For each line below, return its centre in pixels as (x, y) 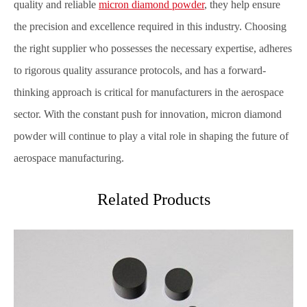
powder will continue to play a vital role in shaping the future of (151, 136)
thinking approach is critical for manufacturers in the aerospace (149, 92)
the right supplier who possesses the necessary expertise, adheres (153, 48)
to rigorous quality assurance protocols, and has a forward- (140, 70)
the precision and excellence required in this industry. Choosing (150, 26)
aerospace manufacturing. (69, 158)
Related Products (153, 199)
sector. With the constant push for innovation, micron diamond (148, 114)
